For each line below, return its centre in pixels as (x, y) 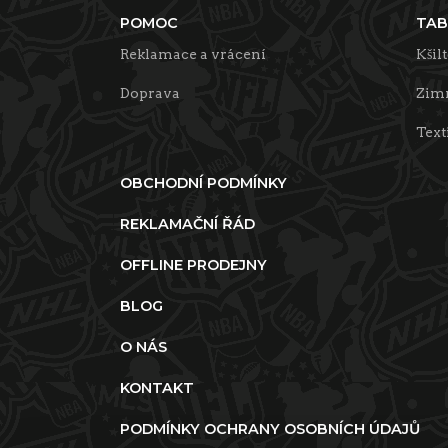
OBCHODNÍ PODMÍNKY (203, 183)
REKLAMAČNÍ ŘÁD (187, 224)
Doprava (150, 93)
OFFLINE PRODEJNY (193, 265)
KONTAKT (157, 388)
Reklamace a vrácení (193, 54)
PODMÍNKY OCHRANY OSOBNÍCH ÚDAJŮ (270, 429)
